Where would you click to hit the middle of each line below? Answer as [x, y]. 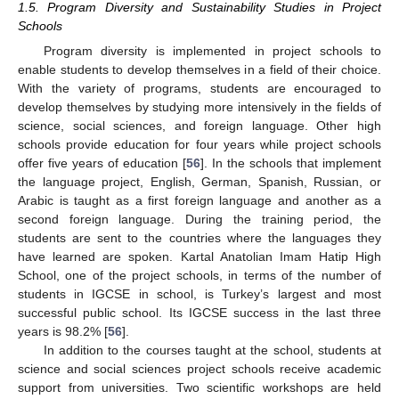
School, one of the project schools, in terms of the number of [199, 275]
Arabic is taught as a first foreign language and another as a [199, 200]
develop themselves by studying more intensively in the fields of [199, 106]
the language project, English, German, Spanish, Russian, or [199, 181]
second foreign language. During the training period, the [199, 219]
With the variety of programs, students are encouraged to [199, 88]
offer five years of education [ [102, 163]
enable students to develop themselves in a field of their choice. [199, 69]
